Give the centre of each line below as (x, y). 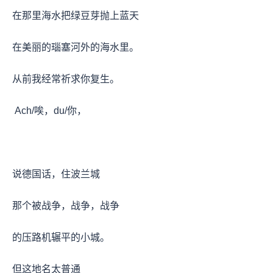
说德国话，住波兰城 (57, 174)
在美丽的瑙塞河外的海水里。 (77, 47)
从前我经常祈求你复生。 (66, 79)
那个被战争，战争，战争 (67, 205)
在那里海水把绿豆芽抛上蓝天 (77, 15)
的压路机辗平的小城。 (62, 237)
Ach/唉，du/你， (51, 110)
